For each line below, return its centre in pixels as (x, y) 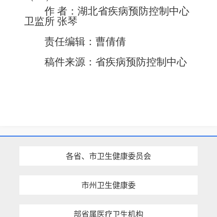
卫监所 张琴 (51, 21)
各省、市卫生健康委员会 (108, 156)
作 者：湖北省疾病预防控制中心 (117, 11)
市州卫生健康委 (108, 185)
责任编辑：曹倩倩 (85, 42)
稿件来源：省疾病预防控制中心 (116, 62)
